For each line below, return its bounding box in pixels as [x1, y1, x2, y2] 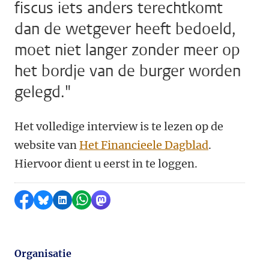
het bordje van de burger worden [14, 61, 241, 82]
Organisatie [14, 247, 71, 259]
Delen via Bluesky [43, 194, 127, 206]
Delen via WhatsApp [82, 194, 177, 206]
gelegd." [14, 82, 71, 103]
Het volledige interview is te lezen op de [14, 119, 223, 133]
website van [14, 138, 79, 152]
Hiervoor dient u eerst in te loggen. [14, 157, 198, 171]
